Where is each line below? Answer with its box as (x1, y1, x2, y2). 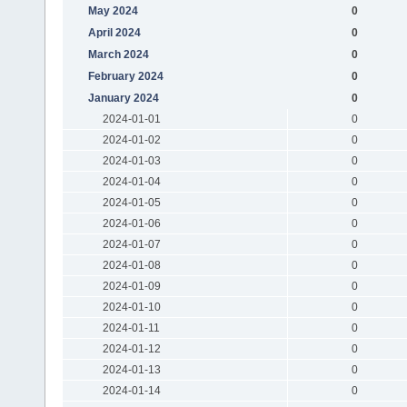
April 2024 (87, 25, 141, 39)
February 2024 (87, 69, 164, 83)
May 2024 (87, 4, 138, 17)
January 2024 (87, 91, 159, 104)
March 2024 (87, 47, 149, 61)
